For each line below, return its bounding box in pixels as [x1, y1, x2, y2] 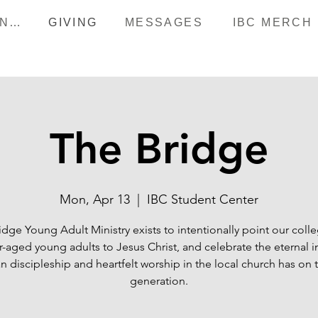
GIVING [48, 16, 98, 28]
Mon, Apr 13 [60, 192, 130, 207]
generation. [130, 274, 188, 287]
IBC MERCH [232, 16, 313, 28]
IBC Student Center [147, 192, 258, 207]
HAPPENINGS [9, 16, 21, 28]
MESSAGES [124, 16, 204, 28]
